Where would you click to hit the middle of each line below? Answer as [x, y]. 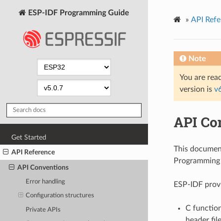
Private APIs [43, 210]
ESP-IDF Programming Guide [78, 13]
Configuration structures [60, 196]
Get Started [29, 137]
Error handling [46, 182]
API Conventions [43, 167]
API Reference [33, 152]
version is [197, 89]
